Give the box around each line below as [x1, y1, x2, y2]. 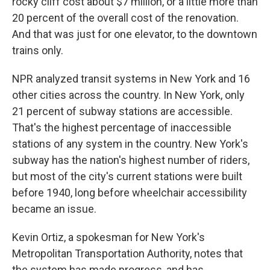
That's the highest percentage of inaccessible [12, 121, 231, 134]
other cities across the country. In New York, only [12, 89, 245, 102]
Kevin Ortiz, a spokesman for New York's [12, 231, 205, 244]
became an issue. [12, 202, 96, 216]
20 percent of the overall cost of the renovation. [12, 11, 239, 25]
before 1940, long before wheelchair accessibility [12, 186, 247, 199]
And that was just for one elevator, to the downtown [12, 28, 257, 41]
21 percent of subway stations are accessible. [12, 105, 233, 118]
